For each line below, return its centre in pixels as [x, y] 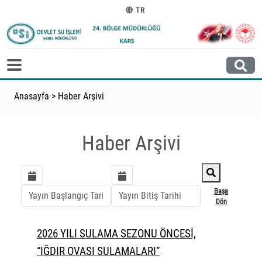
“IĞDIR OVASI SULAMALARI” [98, 251]
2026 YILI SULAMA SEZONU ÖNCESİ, [116, 234]
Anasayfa [32, 96]
